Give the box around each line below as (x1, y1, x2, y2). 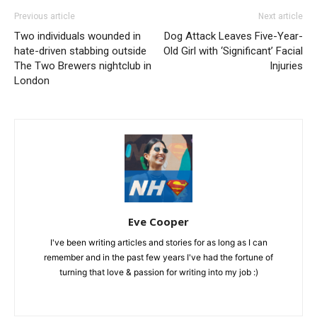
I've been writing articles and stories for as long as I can (50, 236, 267, 248)
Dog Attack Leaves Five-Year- (164, 29, 303, 42)
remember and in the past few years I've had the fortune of (44, 251, 273, 263)
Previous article (14, 11, 75, 21)
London (14, 74, 50, 87)
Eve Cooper (128, 214, 189, 229)
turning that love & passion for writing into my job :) (59, 266, 258, 277)
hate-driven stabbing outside (14, 44, 146, 57)
